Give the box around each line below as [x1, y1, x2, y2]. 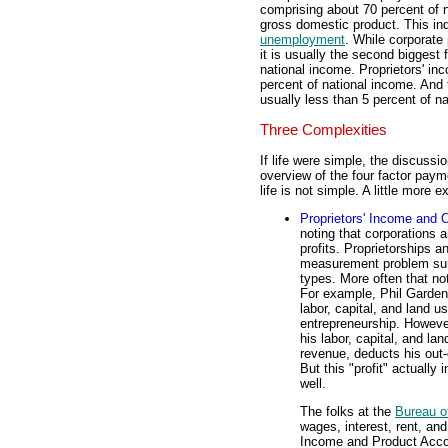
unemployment [260, 32, 345, 48]
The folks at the [300, 404, 395, 420]
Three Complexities [260, 122, 387, 139]
